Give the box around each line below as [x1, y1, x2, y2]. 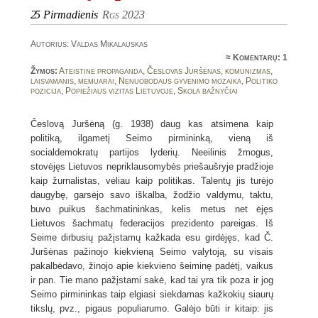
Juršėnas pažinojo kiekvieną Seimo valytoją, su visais [30, 246, 274, 257]
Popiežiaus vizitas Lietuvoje [65, 86, 173, 96]
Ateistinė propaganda [58, 66, 143, 76]
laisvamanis [30, 76, 74, 86]
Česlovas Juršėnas [146, 66, 221, 76]
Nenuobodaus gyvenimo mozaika [118, 76, 241, 86]
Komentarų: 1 [233, 53, 288, 62]
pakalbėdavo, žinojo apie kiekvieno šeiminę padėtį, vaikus [30, 261, 274, 271]
